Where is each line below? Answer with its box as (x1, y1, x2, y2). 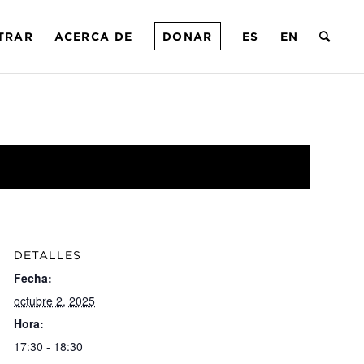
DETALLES (14, 249, 81, 261)
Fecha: (14, 270, 52, 286)
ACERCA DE (54, 30, 133, 42)
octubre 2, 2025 (14, 292, 95, 309)
